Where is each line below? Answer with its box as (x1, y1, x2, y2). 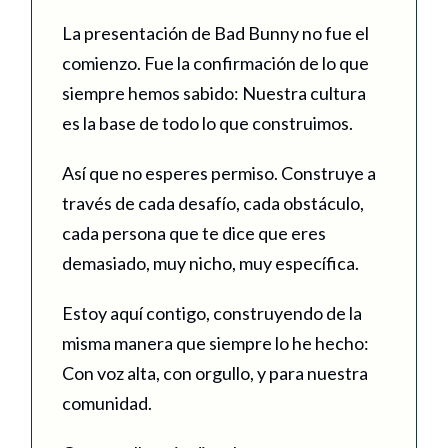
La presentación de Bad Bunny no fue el (62, 21, 369, 44)
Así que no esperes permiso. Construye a (62, 161, 376, 184)
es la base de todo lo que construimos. (62, 111, 353, 134)
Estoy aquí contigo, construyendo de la (62, 301, 362, 324)
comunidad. (62, 391, 152, 414)
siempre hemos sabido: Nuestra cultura (62, 81, 366, 104)
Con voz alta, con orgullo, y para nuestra (62, 361, 368, 384)
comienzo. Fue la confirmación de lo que (62, 51, 369, 74)
